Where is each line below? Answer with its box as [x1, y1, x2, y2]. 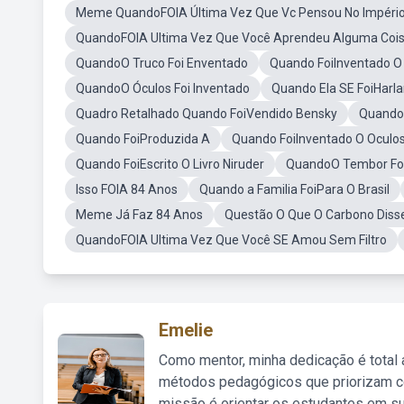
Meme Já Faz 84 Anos [76, 207, 203, 222]
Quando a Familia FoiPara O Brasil [199, 182, 390, 197]
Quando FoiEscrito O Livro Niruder [76, 157, 264, 171]
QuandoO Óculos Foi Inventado [76, 81, 250, 96]
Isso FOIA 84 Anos [76, 182, 178, 197]
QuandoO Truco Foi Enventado [76, 56, 248, 70]
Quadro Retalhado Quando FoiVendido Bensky [76, 106, 337, 121]
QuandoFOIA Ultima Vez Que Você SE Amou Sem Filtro [76, 233, 387, 247]
